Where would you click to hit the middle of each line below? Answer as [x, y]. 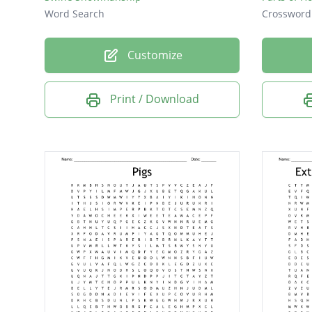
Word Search [75, 13]
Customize [153, 55]
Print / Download [155, 99]
